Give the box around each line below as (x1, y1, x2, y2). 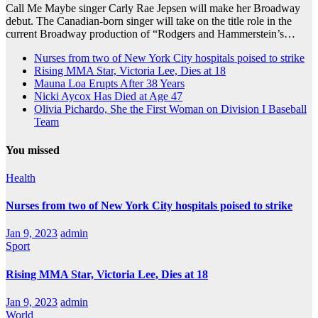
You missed (6, 143, 60, 156)
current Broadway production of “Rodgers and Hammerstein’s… (6, 28, 295, 40)
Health (6, 171, 35, 184)
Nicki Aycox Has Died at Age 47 (34, 90, 182, 103)
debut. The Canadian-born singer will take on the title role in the (6, 15, 292, 28)
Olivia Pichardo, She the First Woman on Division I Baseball (34, 103, 307, 116)
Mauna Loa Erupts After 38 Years (34, 77, 185, 90)
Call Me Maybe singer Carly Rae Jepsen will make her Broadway (6, 2, 300, 15)
